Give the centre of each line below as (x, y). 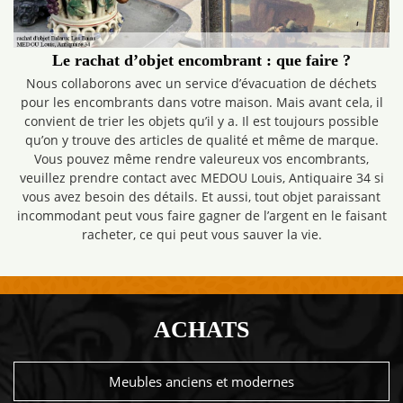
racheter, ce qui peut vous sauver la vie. (201, 234)
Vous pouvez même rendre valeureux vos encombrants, (201, 159)
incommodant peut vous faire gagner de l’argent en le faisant (201, 215)
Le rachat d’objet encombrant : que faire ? (201, 60)
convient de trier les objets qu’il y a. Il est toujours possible (201, 121)
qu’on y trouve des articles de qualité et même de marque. (201, 140)
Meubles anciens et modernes (201, 381)
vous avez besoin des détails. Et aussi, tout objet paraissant (201, 197)
